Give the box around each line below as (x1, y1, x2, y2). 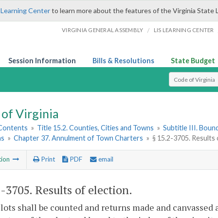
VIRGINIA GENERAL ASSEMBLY (62, 27, 144, 33)
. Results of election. (29, 182, 132, 198)
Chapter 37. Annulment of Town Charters (14, 134, 144, 143)
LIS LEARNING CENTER (153, 27, 214, 33)
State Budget (171, 56, 215, 65)
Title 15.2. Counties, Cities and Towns (37, 124, 154, 132)
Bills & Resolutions (92, 56, 154, 65)
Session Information (8, 56, 76, 65)
